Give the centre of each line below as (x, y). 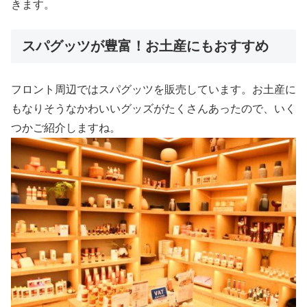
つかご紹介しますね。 (66, 128)
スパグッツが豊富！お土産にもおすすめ (145, 46)
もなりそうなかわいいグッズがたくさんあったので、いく (153, 109)
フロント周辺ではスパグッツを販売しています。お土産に (153, 90)
